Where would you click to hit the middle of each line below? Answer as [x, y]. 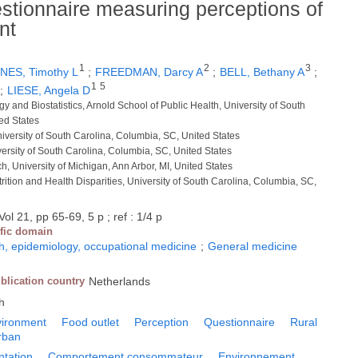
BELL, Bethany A [263, 72]
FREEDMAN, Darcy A [149, 72]
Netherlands [120, 281]
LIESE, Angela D [49, 90]
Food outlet [91, 322]
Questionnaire [240, 322]
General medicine [253, 246]
